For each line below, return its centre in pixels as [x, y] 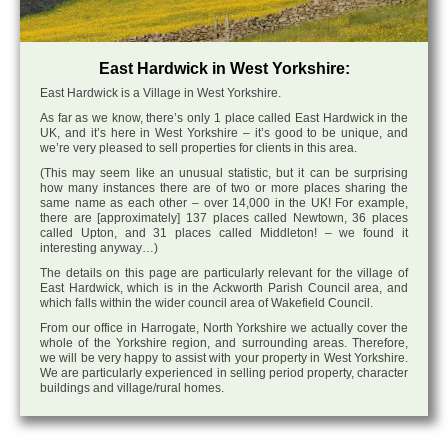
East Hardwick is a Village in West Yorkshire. [160, 93]
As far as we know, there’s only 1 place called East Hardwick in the [224, 118]
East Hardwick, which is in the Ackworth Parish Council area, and [224, 288]
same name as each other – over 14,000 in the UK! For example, [224, 203]
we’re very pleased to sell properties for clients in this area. [198, 148]
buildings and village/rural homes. [132, 388]
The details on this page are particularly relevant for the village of [224, 273]
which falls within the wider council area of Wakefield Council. [206, 303]
